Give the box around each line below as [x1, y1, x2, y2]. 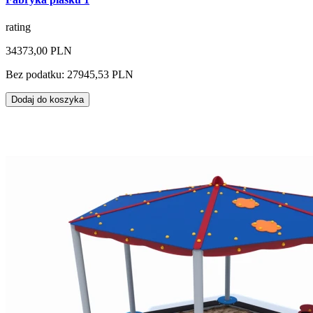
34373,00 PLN [6, 44, 72, 57]
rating [6, 20, 31, 33]
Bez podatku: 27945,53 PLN [6, 68, 133, 80]
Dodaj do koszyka [11, 94, 84, 105]
